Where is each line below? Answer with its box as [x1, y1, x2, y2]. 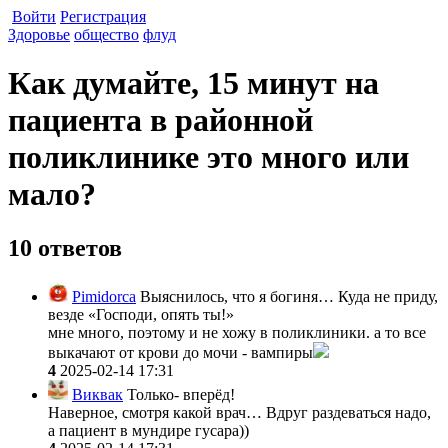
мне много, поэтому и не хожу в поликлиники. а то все [48, 323, 426, 341]
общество [74, 26, 139, 43]
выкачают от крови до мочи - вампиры [48, 343, 313, 361]
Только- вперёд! [123, 385, 235, 403]
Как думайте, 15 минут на [8, 65, 379, 102]
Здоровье [8, 26, 70, 43]
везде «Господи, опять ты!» [48, 305, 234, 323]
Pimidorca [72, 287, 136, 305]
